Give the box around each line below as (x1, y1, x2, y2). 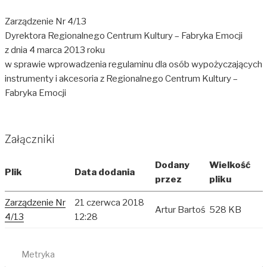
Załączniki (4, 132, 55, 145)
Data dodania (74, 167, 135, 178)
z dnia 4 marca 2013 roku (4, 45, 105, 56)
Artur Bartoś (154, 204, 206, 216)
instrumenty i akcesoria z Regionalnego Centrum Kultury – (4, 73, 238, 85)
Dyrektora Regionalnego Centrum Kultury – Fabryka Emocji (4, 30, 243, 42)
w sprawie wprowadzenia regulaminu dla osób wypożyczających (4, 59, 262, 70)
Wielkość (209, 160, 250, 171)
